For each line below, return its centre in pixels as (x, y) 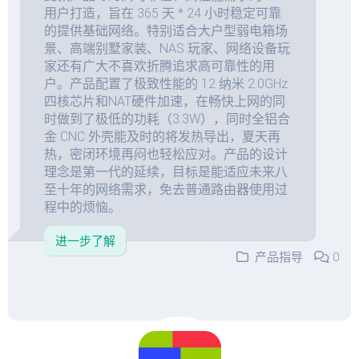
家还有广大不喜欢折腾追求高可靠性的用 (159, 66)
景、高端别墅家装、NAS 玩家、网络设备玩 (167, 48)
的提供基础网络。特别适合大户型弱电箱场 (166, 31)
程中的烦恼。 (83, 207)
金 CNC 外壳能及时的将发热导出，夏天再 (162, 137)
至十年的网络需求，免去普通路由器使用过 (166, 190)
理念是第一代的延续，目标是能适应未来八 (166, 172)
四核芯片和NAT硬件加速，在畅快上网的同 (165, 101)
